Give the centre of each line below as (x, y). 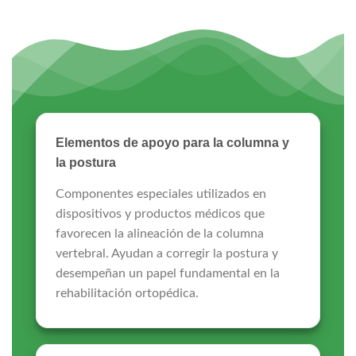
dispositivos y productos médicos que (160, 214)
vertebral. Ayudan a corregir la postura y (166, 254)
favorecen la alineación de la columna (159, 234)
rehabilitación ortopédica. (127, 294)
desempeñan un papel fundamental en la (167, 274)
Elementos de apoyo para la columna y (172, 143)
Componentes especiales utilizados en (161, 194)
